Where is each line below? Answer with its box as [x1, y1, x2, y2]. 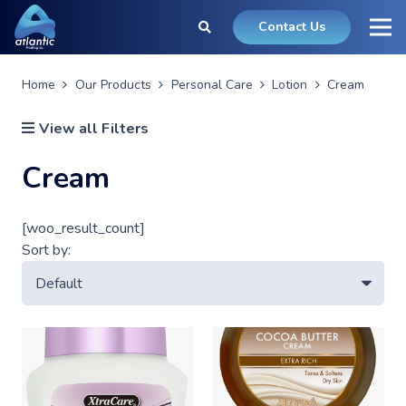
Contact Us [258, 18, 326, 35]
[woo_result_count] [22, 218, 145, 239]
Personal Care [170, 76, 253, 93]
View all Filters [38, 119, 149, 140]
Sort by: [22, 240, 71, 261]
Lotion [272, 76, 308, 93]
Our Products [74, 76, 151, 93]
